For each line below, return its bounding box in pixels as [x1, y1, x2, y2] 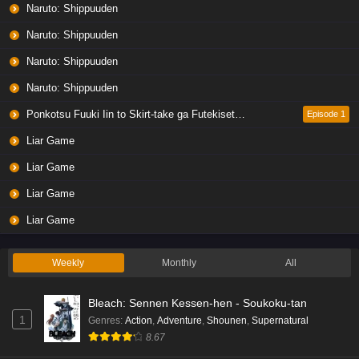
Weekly [52, 256, 85, 268]
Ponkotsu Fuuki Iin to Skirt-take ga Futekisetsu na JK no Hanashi [23, 107, 235, 120]
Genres [88, 314, 120, 326]
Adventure [157, 314, 202, 326]
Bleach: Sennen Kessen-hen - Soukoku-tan [88, 296, 307, 309]
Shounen [207, 314, 247, 326]
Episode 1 [307, 108, 345, 119]
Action [125, 314, 152, 326]
